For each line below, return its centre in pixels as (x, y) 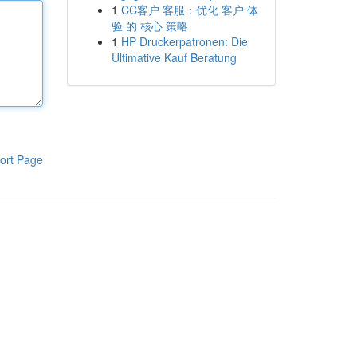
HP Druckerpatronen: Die (184, 41)
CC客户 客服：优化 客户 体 (189, 10)
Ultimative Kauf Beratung (174, 57)
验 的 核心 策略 (149, 25)
